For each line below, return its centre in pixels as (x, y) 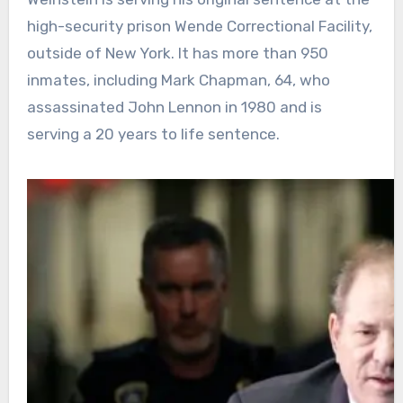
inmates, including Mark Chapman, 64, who (178, 80)
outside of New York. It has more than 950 (177, 53)
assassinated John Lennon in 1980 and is (174, 107)
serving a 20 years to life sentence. (153, 134)
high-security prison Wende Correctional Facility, (199, 26)
